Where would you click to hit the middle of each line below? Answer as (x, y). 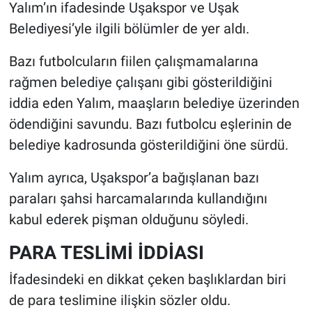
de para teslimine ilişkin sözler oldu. (119, 301)
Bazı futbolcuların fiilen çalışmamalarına (133, 61)
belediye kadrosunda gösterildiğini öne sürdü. (148, 145)
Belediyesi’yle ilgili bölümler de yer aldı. (129, 28)
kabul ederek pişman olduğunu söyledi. (128, 219)
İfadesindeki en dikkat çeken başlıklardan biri (147, 280)
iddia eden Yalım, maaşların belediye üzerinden (154, 103)
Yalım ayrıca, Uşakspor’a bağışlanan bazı (134, 177)
